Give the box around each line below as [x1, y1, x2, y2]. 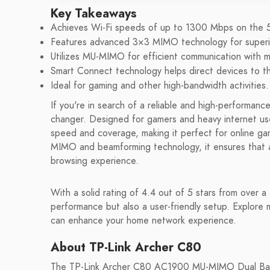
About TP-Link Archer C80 [51, 239, 201, 256]
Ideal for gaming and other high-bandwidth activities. [51, 79, 269, 92]
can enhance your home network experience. [51, 214, 236, 227]
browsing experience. [51, 154, 139, 168]
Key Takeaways [51, 5, 137, 22]
